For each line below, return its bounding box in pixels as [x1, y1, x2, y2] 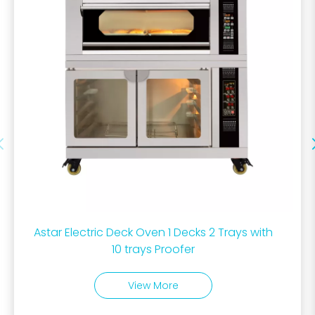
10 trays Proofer [111, 241, 195, 258]
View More [127, 278, 179, 292]
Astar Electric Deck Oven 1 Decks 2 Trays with [33, 224, 273, 241]
